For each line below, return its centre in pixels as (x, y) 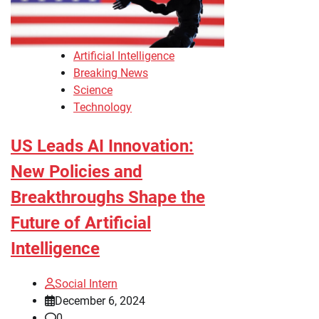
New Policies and (77, 172)
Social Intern (86, 284)
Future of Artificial (81, 223)
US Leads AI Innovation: (102, 146)
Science (93, 90)
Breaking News (111, 73)
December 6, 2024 (100, 301)
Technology (103, 108)
